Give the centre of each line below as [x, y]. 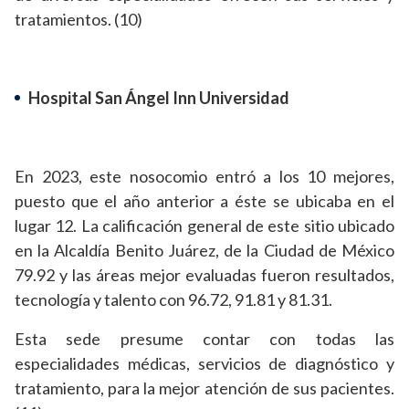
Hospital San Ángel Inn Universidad [160, 98]
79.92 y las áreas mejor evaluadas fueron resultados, [204, 275]
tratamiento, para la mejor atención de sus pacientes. [204, 388]
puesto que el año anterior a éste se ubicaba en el [204, 201]
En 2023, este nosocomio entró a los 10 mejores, [204, 177]
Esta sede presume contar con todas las [204, 339]
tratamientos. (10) [79, 20]
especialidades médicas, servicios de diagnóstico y [204, 364]
